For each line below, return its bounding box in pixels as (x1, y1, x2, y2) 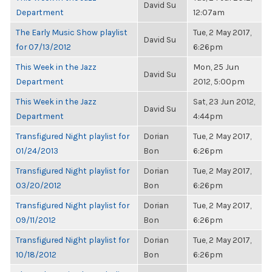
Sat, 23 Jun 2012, (193, 97, 255, 106)
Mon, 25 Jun (193, 62, 239, 72)
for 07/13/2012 (16, 42, 71, 52)
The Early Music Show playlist (16, 27, 127, 37)
